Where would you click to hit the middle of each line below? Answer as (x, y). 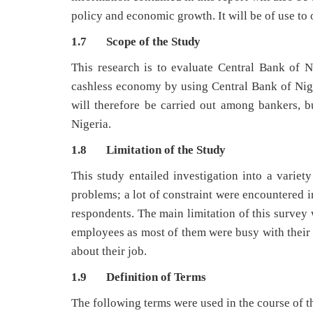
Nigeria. (91, 124)
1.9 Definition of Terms (139, 277)
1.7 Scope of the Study (136, 41)
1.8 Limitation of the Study (148, 150)
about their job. (109, 251)
